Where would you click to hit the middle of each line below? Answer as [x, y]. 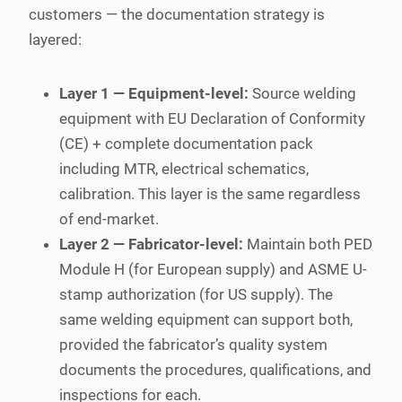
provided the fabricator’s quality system [193, 344]
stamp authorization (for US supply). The [196, 294]
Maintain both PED [308, 244]
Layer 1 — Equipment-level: [154, 93]
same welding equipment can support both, [206, 319]
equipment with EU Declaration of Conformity [212, 118]
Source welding [302, 93]
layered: [55, 39]
